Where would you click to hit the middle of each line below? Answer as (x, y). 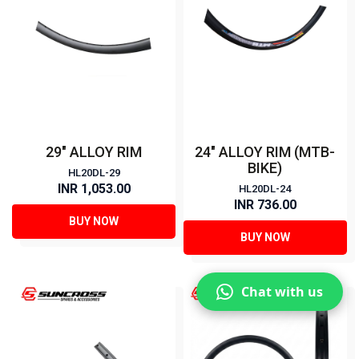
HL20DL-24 (265, 189)
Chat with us (282, 291)
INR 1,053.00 (94, 189)
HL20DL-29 (94, 173)
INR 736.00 (265, 205)
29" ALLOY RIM (94, 152)
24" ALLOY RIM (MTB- (265, 152)
